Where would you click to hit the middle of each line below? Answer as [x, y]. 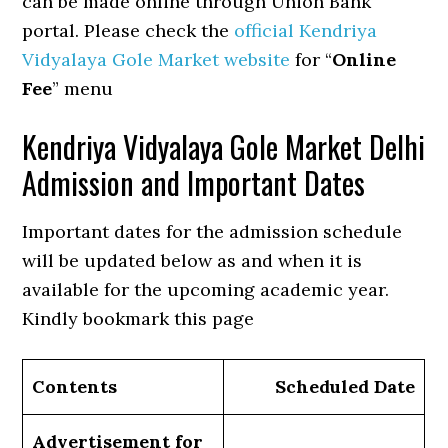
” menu [83, 89]
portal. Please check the [128, 31]
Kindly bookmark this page [138, 319]
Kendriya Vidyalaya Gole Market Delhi [224, 147]
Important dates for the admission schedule [212, 232]
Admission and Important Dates [194, 183]
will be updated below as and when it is [192, 261]
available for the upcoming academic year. [206, 290]
